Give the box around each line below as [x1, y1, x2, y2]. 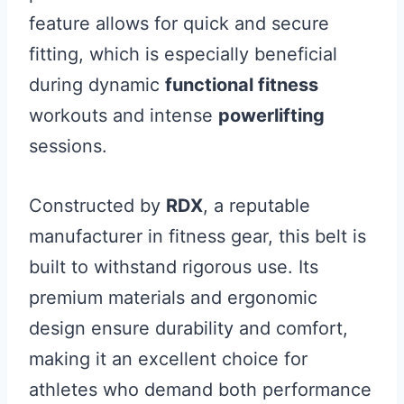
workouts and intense [29, 105, 218, 126]
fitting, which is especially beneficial [29, 43, 337, 65]
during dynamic [29, 74, 165, 96]
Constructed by [29, 195, 166, 216]
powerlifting [218, 105, 325, 126]
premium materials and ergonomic [29, 287, 317, 308]
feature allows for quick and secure [29, 13, 329, 34]
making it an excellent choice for [29, 348, 308, 370]
